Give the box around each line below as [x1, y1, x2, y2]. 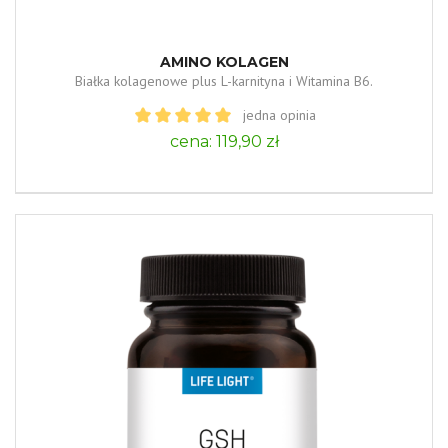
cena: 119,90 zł [169, 131, 279, 151]
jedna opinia [242, 105, 316, 124]
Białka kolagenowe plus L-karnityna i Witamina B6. [75, 71, 373, 90]
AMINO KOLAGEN [159, 52, 289, 71]
